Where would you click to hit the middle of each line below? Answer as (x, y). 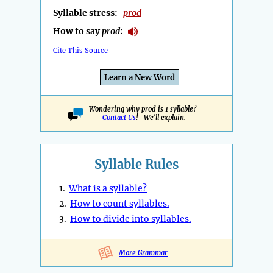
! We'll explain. (161, 118)
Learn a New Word (140, 78)
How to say (77, 31)
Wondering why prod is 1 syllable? (144, 109)
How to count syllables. (120, 204)
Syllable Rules (136, 165)
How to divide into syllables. (131, 219)
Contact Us (119, 118)
